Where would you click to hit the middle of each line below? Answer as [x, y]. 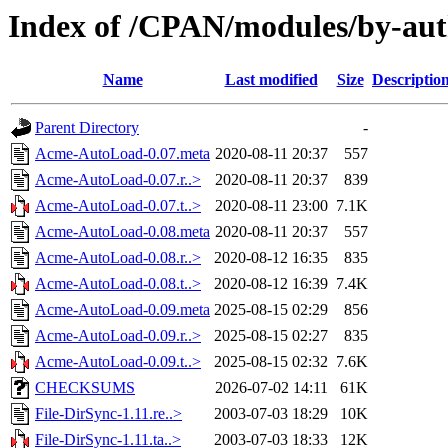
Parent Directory [87, 128]
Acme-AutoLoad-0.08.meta [122, 232]
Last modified [271, 80]
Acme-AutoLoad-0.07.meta [122, 154]
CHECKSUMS [85, 388]
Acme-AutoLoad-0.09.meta [122, 310]
